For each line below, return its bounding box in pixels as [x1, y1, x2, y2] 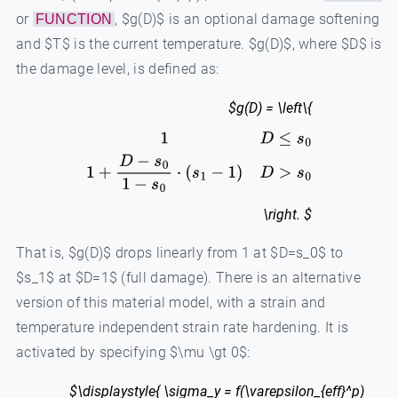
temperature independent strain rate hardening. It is [15, 319, 349, 337]
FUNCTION [35, 12, 113, 27]
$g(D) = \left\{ [228, 99, 313, 116]
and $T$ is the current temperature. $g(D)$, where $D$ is [15, 36, 382, 52]
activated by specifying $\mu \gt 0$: [15, 344, 251, 362]
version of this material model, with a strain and [15, 294, 326, 312]
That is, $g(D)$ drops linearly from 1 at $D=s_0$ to [15, 244, 344, 262]
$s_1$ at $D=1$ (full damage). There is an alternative [15, 269, 361, 287]
